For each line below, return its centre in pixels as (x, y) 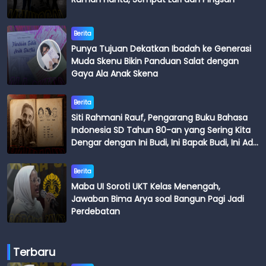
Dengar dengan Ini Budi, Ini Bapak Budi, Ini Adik (165, 142)
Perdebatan (96, 211)
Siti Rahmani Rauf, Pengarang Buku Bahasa (159, 117)
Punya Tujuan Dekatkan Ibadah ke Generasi (161, 48)
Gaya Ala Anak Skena (115, 73)
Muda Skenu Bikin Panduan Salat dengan (155, 61)
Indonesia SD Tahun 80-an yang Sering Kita (161, 130)
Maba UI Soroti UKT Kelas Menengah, (146, 186)
